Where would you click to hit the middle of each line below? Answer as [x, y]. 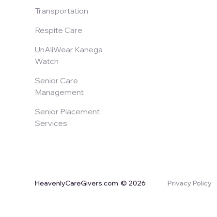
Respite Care [59, 30]
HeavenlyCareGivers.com [77, 183]
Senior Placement [67, 111]
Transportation [62, 10]
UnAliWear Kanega [69, 49]
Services [51, 123]
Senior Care [56, 80]
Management [59, 92]
